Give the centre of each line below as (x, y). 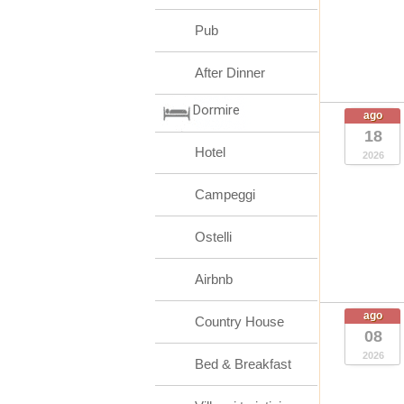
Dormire (216, 110)
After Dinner (230, 73)
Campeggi (225, 194)
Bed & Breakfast (243, 364)
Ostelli (213, 237)
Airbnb (214, 279)
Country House (239, 321)
